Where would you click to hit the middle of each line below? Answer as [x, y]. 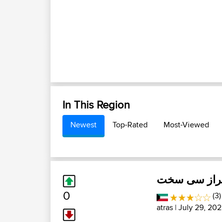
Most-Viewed [186, 125]
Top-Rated [130, 125]
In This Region [96, 105]
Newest [83, 125]
